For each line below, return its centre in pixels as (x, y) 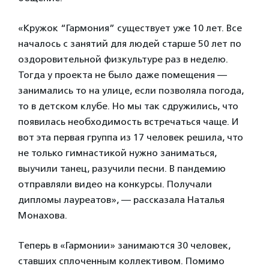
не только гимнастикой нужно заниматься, (117, 153)
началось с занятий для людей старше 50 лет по (130, 44)
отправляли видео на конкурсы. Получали (115, 184)
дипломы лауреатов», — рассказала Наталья (121, 200)
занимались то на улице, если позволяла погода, (131, 91)
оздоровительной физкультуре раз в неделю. (123, 59)
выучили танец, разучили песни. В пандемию (122, 169)
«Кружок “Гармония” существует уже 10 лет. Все (130, 28)
